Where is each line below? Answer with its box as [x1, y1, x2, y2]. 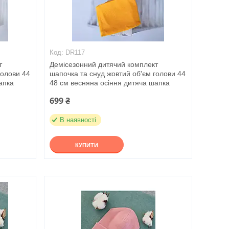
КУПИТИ [75, 142, 98, 148]
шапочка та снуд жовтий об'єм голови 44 [49, 70, 186, 78]
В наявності [59, 116, 96, 124]
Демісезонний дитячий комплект [49, 60, 158, 68]
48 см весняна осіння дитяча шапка [49, 79, 170, 87]
